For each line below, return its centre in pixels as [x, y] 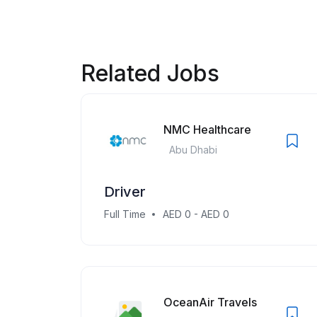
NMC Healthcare [207, 129]
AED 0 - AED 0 [196, 214]
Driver [125, 192]
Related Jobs [150, 73]
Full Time [125, 214]
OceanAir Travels [210, 302]
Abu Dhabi [193, 149]
